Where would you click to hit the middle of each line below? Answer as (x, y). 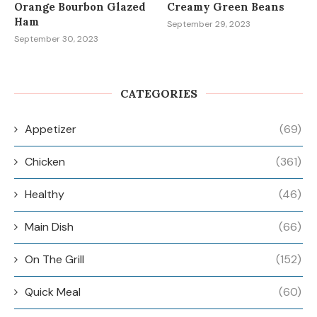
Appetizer (51, 129)
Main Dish (49, 227)
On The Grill (54, 260)
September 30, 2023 (56, 39)
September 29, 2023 (209, 24)
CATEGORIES (158, 94)
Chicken (45, 162)
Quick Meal (53, 292)
